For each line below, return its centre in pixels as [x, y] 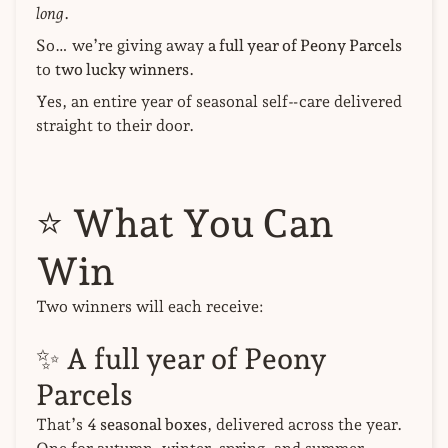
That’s [61, 425]
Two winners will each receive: [150, 307]
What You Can [203, 223]
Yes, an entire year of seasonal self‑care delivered [219, 102]
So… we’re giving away [122, 46]
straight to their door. [115, 126]
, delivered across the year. [304, 425]
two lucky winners [122, 70]
